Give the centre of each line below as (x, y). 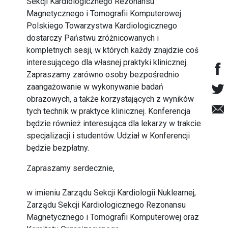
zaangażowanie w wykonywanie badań (95, 87)
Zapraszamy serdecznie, (71, 168)
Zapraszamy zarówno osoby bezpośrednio (103, 75)
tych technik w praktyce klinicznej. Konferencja (109, 111)
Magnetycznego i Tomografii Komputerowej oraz (113, 217)
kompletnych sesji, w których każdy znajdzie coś (113, 50)
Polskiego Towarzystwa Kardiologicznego (102, 26)
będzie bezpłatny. (58, 148)
